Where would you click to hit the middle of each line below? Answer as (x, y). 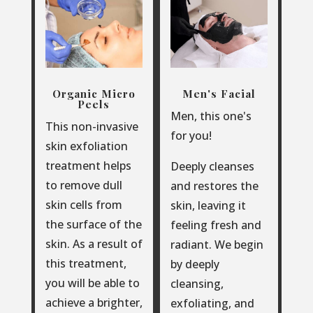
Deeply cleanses (212, 166)
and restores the (214, 185)
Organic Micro (94, 93)
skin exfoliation (86, 146)
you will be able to (92, 283)
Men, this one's (211, 116)
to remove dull (83, 185)
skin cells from (83, 204)
